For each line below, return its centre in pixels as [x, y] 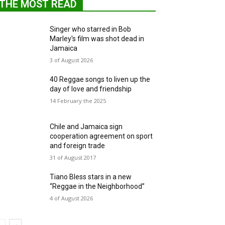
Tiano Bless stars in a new [91, 177]
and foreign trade [78, 146]
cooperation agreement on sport [101, 136]
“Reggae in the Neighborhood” [97, 187]
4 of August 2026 [72, 198]
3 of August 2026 [72, 60]
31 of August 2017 [73, 158]
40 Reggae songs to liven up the [100, 79]
